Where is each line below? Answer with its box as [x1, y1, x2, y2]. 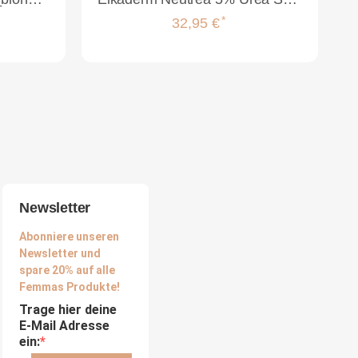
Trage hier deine [19, 301, 117, 317]
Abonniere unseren [19, 229, 120, 243]
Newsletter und [19, 246, 101, 260]
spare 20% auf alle [19, 263, 116, 276]
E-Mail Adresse [19, 317, 110, 333]
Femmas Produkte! [19, 280, 121, 293]
